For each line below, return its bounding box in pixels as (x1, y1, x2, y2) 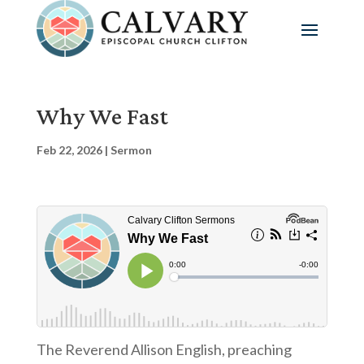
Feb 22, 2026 (36, 143, 102, 157)
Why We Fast (36, 102, 168, 129)
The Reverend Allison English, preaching (36, 340, 292, 358)
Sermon (110, 143, 152, 157)
